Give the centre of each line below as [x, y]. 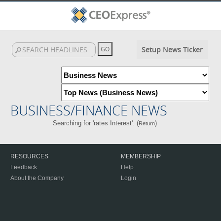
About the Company [37, 178]
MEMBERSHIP [141, 156]
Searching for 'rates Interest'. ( [96, 123]
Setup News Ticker [172, 50]
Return [147, 123]
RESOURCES [29, 156]
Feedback [24, 167]
